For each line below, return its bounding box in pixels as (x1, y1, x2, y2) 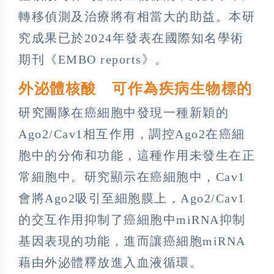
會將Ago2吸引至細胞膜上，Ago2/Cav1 (18, 191, 245, 206)
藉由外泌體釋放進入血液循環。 (18, 256, 202, 270)
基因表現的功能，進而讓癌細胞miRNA (18, 234, 246, 248)
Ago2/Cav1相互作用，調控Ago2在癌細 (18, 127, 245, 141)
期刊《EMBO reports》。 (18, 53, 168, 67)
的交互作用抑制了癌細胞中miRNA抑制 (18, 213, 246, 227)
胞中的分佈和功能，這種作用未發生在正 (18, 149, 255, 163)
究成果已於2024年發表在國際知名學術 (18, 31, 244, 45)
